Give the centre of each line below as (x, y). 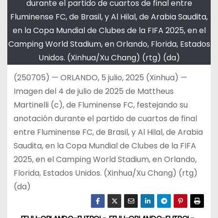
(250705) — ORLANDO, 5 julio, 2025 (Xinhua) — (100, 77)
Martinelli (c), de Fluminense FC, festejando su (100, 105)
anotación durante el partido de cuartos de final (105, 118)
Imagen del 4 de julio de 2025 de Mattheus (93, 91)
